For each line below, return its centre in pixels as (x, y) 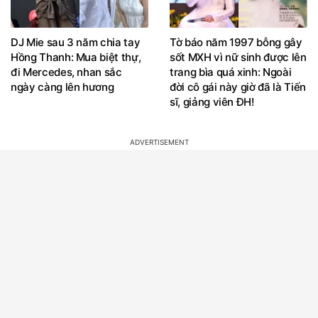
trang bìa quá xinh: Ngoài (231, 72)
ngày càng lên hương (62, 87)
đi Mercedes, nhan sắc (66, 72)
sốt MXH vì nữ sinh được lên (238, 57)
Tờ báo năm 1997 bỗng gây (236, 42)
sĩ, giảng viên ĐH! (212, 102)
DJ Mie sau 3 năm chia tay (76, 42)
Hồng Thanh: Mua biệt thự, (76, 57)
